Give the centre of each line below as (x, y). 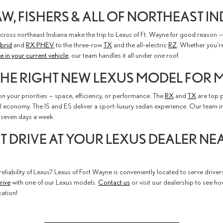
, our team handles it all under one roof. (124, 55)
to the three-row (79, 44)
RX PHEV (40, 44)
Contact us (114, 182)
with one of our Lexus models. (54, 182)
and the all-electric (140, 44)
